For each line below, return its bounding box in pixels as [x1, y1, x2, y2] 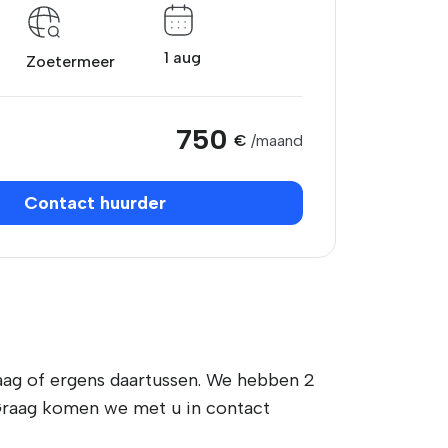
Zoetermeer [25, 52, 115, 71]
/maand [251, 131, 303, 150]
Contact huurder [24, 192, 166, 214]
